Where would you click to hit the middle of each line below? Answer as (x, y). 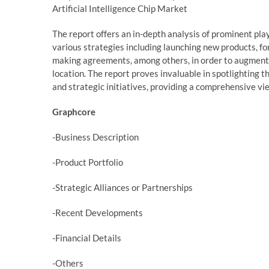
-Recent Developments (98, 212)
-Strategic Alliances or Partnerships (122, 187)
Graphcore (74, 111)
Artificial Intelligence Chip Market (120, 8)
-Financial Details (87, 237)
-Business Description (95, 137)
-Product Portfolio (88, 162)
